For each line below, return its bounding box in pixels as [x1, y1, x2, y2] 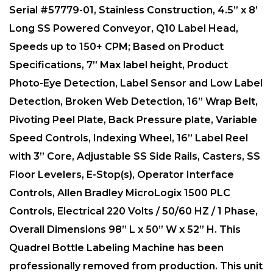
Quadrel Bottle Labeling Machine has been [9, 242, 224, 254]
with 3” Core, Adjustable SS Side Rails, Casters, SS [9, 151, 260, 163]
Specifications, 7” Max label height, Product [9, 59, 228, 71]
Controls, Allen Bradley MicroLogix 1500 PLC [9, 187, 230, 199]
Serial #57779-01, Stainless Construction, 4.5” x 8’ [9, 4, 258, 16]
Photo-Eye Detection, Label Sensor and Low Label [9, 77, 263, 90]
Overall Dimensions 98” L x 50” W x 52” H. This [9, 224, 241, 236]
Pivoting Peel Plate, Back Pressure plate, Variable [9, 114, 257, 126]
